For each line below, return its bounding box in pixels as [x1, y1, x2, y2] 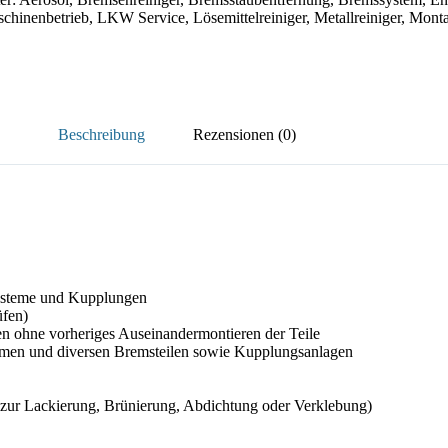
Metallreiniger [314, 8, 401, 26]
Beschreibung [57, 125, 145, 143]
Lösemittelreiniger [193, 8, 306, 26]
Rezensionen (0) [192, 125, 296, 143]
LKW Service [97, 8, 185, 26]
